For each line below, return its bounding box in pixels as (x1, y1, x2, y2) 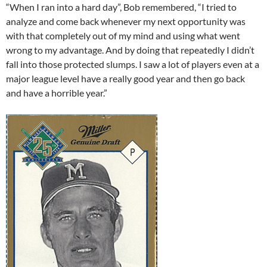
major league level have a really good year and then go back (6, 73, 245, 85)
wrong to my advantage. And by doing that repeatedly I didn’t (6, 44, 254, 56)
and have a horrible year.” (6, 87, 107, 99)
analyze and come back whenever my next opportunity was (6, 15, 246, 27)
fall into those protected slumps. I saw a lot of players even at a (6, 58, 259, 70)
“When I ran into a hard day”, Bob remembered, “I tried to (6, 1, 237, 13)
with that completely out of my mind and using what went (6, 30, 240, 42)
